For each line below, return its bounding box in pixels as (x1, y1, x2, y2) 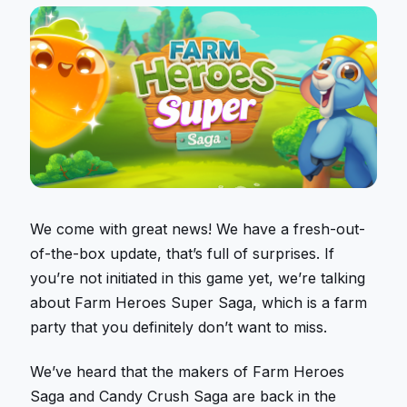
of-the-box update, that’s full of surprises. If (30, 244, 335, 263)
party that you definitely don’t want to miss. (30, 318, 328, 337)
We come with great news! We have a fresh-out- (30, 220, 366, 239)
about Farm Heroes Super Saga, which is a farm (30, 293, 368, 313)
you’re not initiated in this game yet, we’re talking (30, 269, 366, 288)
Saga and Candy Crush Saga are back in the (30, 386, 337, 405)
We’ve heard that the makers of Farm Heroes (30, 362, 345, 381)
